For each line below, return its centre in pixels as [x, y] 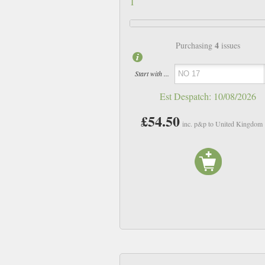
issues [230, 45]
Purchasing [195, 45]
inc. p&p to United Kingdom [223, 123]
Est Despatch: [187, 96]
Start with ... [152, 74]
